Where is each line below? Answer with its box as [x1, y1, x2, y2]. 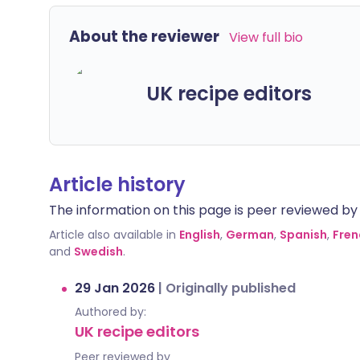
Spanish [280, 227, 327, 243]
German [226, 227, 274, 243]
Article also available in [49, 227, 176, 243]
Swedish [74, 243, 123, 260]
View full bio [229, 28, 303, 47]
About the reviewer [69, 26, 219, 47]
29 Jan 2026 [75, 279, 158, 297]
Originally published [166, 279, 296, 297]
